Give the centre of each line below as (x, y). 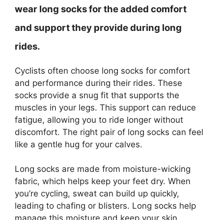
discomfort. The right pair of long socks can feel (109, 132)
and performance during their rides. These (98, 83)
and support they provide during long (98, 27)
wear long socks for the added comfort (101, 9)
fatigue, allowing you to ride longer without (99, 120)
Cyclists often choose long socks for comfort (102, 70)
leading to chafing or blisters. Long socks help (105, 206)
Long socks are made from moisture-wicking (103, 169)
